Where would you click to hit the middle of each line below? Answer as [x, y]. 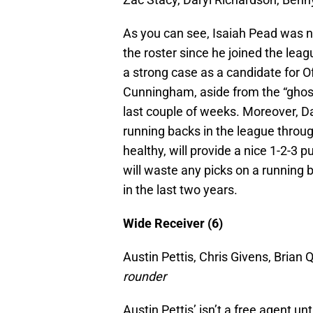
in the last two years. [180, 189]
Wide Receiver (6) [173, 223]
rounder [145, 276]
